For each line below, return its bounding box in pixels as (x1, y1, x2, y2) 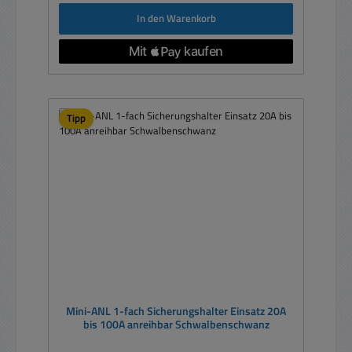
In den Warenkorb (136, 10, 216, 27)
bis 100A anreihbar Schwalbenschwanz (82, 316, 269, 334)
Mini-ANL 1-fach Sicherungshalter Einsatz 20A (66, 302, 286, 321)
